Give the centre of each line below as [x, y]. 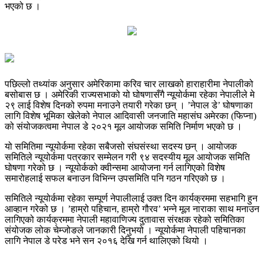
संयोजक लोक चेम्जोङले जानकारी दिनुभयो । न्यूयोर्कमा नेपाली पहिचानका [125, 230]
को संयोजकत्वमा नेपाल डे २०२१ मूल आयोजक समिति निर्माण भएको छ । [125, 126]
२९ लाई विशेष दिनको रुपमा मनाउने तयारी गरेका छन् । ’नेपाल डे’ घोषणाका [129, 105]
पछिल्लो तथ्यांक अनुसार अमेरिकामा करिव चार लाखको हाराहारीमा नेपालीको [129, 84]
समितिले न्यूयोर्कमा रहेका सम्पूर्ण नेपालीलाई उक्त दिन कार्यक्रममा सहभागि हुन [131, 198]
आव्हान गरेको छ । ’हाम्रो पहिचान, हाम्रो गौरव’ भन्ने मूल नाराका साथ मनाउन [132, 209]
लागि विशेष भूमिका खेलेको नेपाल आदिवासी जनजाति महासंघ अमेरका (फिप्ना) [131, 115]
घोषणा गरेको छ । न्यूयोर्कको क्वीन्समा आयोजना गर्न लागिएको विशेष [115, 167]
